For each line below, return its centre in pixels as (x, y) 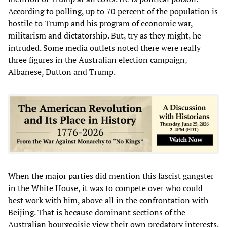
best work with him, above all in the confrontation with (108, 200)
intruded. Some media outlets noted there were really (104, 47)
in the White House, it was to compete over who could (105, 188)
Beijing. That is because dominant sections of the (97, 212)
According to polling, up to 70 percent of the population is (113, 11)
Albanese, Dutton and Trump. (62, 72)
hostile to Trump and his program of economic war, (100, 23)
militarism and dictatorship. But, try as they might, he (105, 35)
